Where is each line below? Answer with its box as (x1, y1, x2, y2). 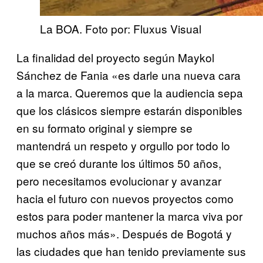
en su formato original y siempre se (16, 120, 193, 136)
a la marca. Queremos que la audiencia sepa (16, 85, 243, 101)
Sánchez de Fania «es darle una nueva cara (16, 67, 241, 83)
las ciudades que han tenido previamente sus (16, 243, 246, 259)
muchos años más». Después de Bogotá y (16, 225, 232, 242)
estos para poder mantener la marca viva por (16, 208, 242, 224)
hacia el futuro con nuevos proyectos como (16, 190, 234, 207)
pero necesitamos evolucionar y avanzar (16, 173, 221, 189)
